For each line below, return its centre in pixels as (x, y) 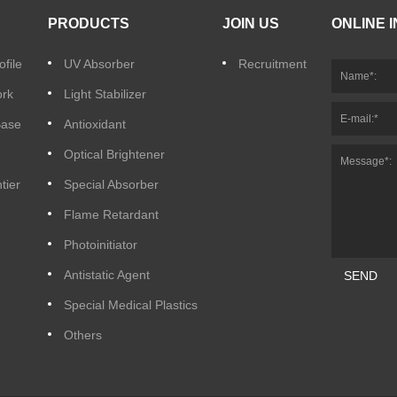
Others (82, 335)
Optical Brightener (114, 154)
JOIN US (250, 23)
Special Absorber (111, 184)
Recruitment (272, 63)
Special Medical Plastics (130, 304)
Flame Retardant (111, 214)
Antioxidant (94, 124)
